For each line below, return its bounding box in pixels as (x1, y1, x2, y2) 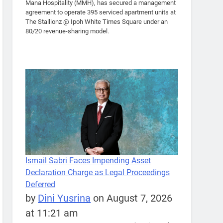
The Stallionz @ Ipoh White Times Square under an (25, 17, 168, 25)
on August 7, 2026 (91, 192, 173, 205)
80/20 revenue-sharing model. (25, 27, 110, 35)
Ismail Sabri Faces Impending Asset (25, 156, 151, 166)
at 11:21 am (25, 207, 79, 220)
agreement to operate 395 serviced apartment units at (25, 8, 176, 16)
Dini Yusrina (38, 192, 91, 205)
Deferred (25, 180, 56, 190)
